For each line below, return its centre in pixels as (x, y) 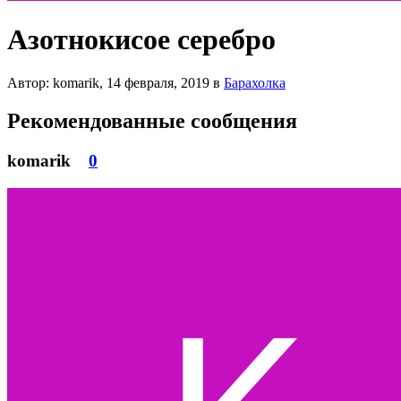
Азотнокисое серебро (141, 39)
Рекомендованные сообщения (152, 121)
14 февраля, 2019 (158, 83)
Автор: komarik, (57, 83)
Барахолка (255, 83)
